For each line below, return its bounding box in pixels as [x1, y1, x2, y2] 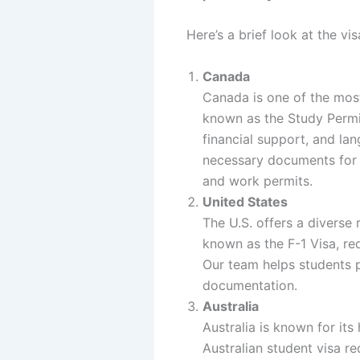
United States [202, 193, 288, 210]
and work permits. [202, 172, 313, 189]
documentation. [202, 276, 297, 293]
